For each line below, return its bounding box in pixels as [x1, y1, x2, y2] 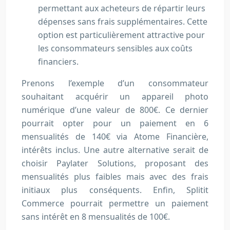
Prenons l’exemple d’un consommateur [22, 78, 208, 89]
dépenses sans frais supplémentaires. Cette [38, 16, 207, 28]
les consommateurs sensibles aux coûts [38, 43, 193, 54]
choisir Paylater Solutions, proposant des [22, 158, 208, 169]
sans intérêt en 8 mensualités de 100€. [22, 211, 170, 223]
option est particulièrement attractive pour [38, 29, 205, 41]
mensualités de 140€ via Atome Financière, [22, 131, 208, 143]
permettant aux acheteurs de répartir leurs [38, 3, 205, 14]
